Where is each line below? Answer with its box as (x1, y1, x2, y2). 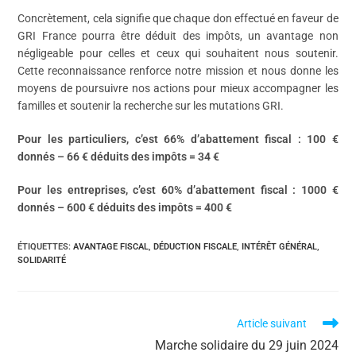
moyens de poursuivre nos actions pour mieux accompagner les (17, 82, 339, 95)
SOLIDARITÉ (17, 255, 67, 266)
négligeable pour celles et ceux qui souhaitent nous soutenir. (17, 47, 339, 60)
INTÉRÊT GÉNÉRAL (242, 242, 318, 253)
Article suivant (236, 317, 307, 331)
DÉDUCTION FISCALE (153, 242, 238, 253)
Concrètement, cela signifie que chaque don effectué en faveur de (17, 12, 339, 25)
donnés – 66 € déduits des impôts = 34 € (17, 150, 220, 164)
